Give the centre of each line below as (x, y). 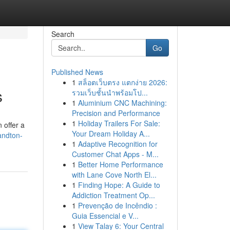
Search (63, 34)
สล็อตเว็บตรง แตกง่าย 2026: (122, 82)
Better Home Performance (120, 164)
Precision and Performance (116, 113)
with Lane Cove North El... (114, 175)
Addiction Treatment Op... (113, 195)
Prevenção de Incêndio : (117, 205)
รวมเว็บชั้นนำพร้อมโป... (110, 92)
